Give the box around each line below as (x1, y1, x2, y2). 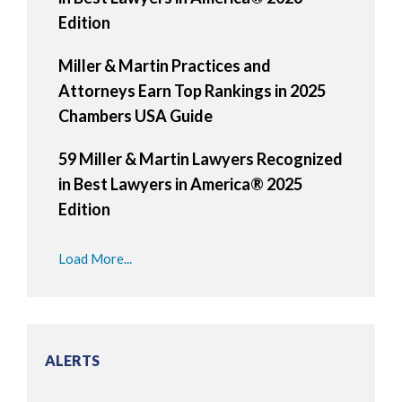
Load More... (58, 249, 132, 267)
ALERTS (45, 351, 100, 369)
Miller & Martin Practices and (58, 56, 271, 76)
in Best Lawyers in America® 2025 (58, 174, 302, 195)
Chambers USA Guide (58, 106, 213, 127)
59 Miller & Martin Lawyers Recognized (58, 149, 343, 170)
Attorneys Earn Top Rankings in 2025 (58, 81, 326, 101)
